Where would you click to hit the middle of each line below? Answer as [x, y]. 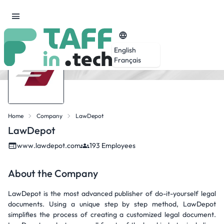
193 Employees [112, 145]
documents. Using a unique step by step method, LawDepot [112, 204]
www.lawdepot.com [49, 145]
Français [127, 60]
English [125, 50]
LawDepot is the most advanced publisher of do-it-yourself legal [112, 193]
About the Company [53, 173]
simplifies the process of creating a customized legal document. [112, 214]
